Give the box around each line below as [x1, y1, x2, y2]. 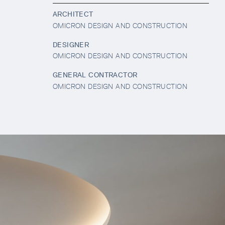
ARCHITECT [52, 10, 93, 19]
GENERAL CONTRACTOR [52, 71, 138, 79]
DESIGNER [52, 40, 89, 49]
